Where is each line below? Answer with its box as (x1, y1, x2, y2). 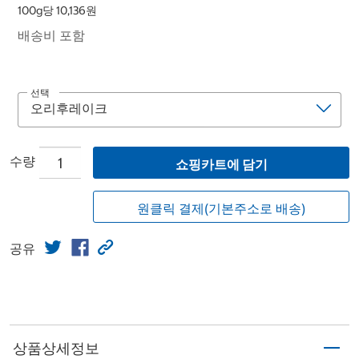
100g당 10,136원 (18, 3, 97, 18)
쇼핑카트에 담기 (175, 156, 268, 173)
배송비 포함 (18, 27, 85, 44)
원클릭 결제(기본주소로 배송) (137, 200, 305, 217)
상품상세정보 (13, 338, 99, 357)
